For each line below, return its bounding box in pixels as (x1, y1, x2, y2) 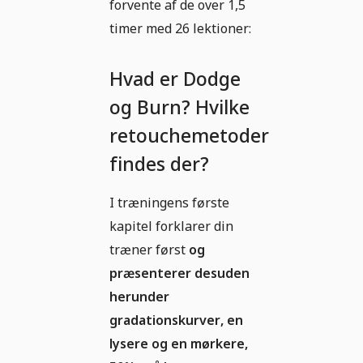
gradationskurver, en (109, 311, 243, 330)
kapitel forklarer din (109, 217, 233, 236)
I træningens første (109, 194, 229, 212)
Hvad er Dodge (109, 66, 241, 92)
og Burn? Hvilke (109, 94, 250, 121)
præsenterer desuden (109, 264, 250, 283)
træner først (109, 241, 189, 259)
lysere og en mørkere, (109, 335, 248, 353)
